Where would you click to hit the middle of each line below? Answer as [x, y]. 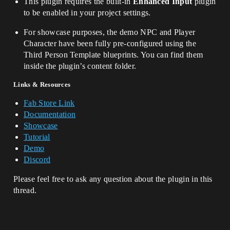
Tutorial [37, 137]
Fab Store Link [49, 103]
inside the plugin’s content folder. [80, 66]
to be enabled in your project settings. [87, 13]
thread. [25, 190]
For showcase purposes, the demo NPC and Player [110, 32]
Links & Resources [42, 85]
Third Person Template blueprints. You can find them [113, 55]
